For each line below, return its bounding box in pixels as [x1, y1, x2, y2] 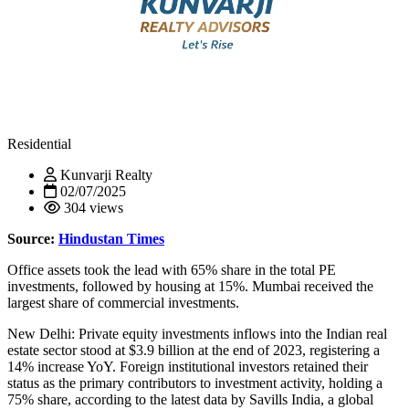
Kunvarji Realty [57, 167, 152, 184]
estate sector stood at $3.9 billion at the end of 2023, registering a [7, 342, 380, 359]
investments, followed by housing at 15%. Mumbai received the [7, 278, 373, 295]
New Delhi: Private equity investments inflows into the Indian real [7, 326, 387, 342]
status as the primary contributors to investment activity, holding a [7, 375, 383, 392]
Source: [7, 231, 58, 247]
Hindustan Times [58, 231, 164, 247]
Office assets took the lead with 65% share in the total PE [7, 262, 336, 278]
